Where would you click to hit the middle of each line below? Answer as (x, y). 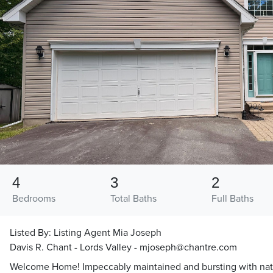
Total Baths (133, 199)
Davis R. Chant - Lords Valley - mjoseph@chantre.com (123, 248)
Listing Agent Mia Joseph (108, 233)
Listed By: (32, 233)
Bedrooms (34, 199)
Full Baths (232, 199)
